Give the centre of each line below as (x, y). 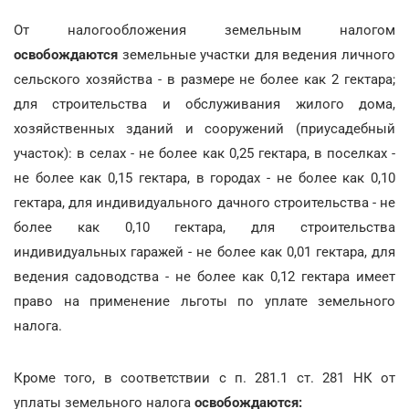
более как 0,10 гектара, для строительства (204, 227)
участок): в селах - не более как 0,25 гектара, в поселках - (204, 153)
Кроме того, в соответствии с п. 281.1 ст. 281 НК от (204, 378)
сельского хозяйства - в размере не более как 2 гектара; (204, 79)
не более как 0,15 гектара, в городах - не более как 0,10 (204, 178)
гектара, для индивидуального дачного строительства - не (204, 202)
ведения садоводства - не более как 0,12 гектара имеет (204, 276)
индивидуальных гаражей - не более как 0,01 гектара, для (204, 252)
